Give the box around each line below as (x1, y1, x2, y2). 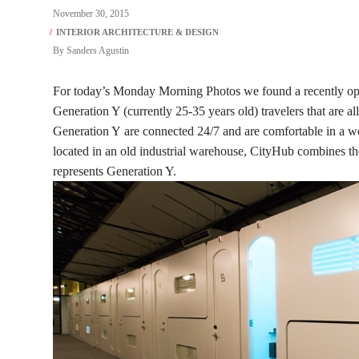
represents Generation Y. (53, 164, 176, 178)
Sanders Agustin (67, 45, 129, 56)
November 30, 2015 (53, 8, 129, 19)
